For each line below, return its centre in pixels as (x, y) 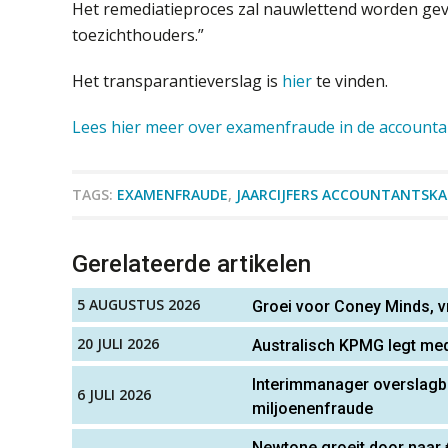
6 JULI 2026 (114, 394)
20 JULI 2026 (118, 343)
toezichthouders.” (138, 34)
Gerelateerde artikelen (191, 263)
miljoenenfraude (312, 408)
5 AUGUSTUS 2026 (138, 304)
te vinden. (350, 80)
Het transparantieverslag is (177, 80)
